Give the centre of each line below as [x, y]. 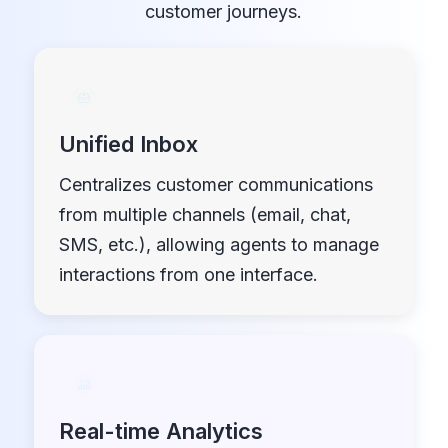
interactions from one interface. [188, 274]
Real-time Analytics [160, 430]
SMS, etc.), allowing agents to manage [218, 244]
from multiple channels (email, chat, [204, 214]
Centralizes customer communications [215, 184]
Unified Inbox [128, 143]
